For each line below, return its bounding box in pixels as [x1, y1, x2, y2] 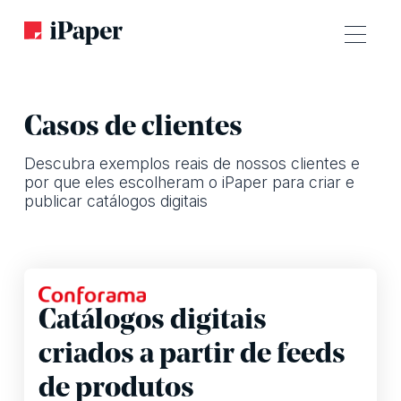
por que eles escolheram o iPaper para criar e [23, 172, 354, 192]
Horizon [50, 276, 98, 292]
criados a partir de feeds [38, 341, 346, 371]
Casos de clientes [23, 114, 243, 142]
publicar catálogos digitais [23, 191, 208, 210]
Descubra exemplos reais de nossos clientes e [23, 153, 360, 173]
